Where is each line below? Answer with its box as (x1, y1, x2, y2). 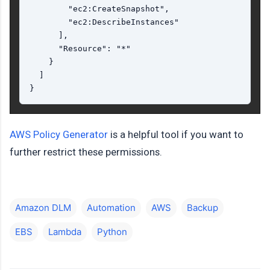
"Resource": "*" (30, 43, 131, 53)
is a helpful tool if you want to (108, 128, 243, 140)
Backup (187, 201, 218, 213)
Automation (87, 201, 136, 213)
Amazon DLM (15, 201, 71, 213)
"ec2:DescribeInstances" (30, 17, 179, 27)
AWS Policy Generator (10, 128, 108, 140)
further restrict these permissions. (10, 145, 162, 158)
